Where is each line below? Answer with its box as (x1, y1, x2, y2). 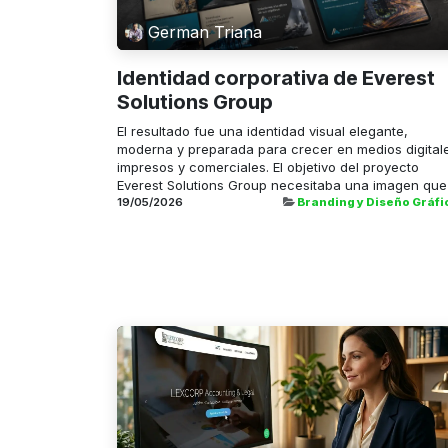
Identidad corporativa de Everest (117, 65, 435, 90)
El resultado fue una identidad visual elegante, (117, 122, 408, 139)
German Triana (148, 22, 263, 43)
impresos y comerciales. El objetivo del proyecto (117, 158, 419, 175)
